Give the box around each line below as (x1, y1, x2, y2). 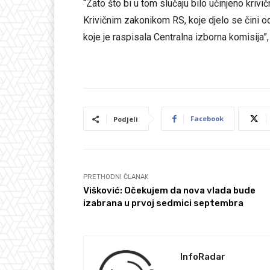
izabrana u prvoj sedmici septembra (83, 198, 243, 209)
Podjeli (113, 115, 138, 124)
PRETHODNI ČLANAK (83, 173, 149, 181)
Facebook (190, 114, 224, 124)
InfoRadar (180, 251, 225, 263)
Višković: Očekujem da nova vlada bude (83, 185, 256, 196)
